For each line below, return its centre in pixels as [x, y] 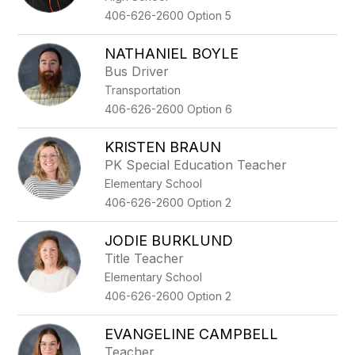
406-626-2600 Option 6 [169, 109]
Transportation [143, 90]
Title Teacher [145, 258]
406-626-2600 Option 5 [168, 15]
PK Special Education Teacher [196, 165]
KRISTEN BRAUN [163, 147]
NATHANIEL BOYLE [172, 53]
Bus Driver [137, 71]
